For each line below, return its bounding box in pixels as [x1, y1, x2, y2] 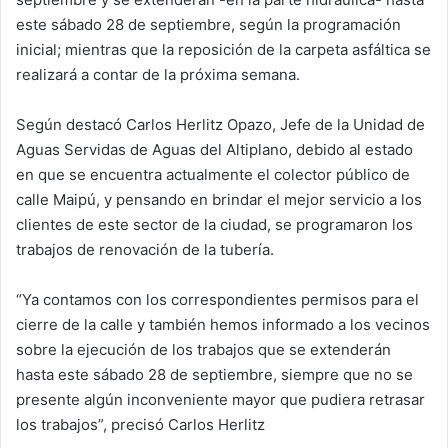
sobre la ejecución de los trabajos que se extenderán [16, 340, 391, 360]
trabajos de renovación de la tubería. [16, 240, 274, 260]
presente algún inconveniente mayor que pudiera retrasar [16, 390, 425, 410]
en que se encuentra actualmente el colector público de [16, 165, 410, 185]
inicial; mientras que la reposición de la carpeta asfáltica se [16, 40, 431, 60]
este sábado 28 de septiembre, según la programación [16, 15, 401, 35]
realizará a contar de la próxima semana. [16, 65, 300, 85]
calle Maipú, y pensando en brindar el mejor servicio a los [16, 190, 422, 210]
